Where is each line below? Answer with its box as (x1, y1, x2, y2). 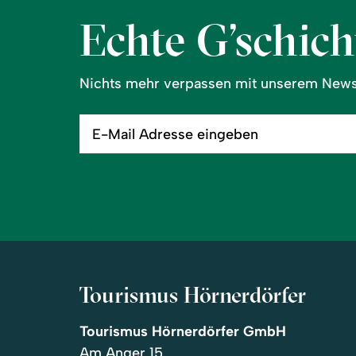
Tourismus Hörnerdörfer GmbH (79, 323, 286, 340)
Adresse (79, 138, 119, 152)
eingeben (79, 151, 124, 164)
